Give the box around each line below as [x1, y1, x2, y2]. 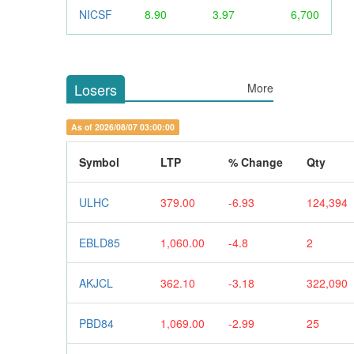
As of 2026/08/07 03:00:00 [70, 120, 175, 133]
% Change [228, 153, 283, 170]
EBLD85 [78, 234, 120, 250]
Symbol [78, 153, 119, 170]
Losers [73, 78, 117, 100]
